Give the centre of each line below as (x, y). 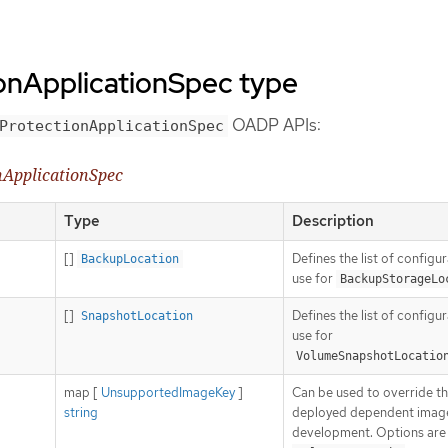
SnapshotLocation (137, 316)
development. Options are (369, 433)
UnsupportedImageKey (168, 393)
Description (333, 221)
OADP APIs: (274, 124)
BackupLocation (130, 259)
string (81, 413)
